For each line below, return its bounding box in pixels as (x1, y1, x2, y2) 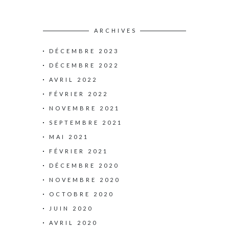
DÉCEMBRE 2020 (49, 162, 119, 169)
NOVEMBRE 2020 (49, 176, 120, 184)
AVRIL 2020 (49, 219, 98, 226)
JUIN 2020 (49, 205, 93, 212)
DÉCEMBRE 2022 (49, 62, 119, 69)
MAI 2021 (49, 133, 89, 141)
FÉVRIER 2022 (49, 90, 108, 98)
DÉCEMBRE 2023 (49, 48, 119, 55)
